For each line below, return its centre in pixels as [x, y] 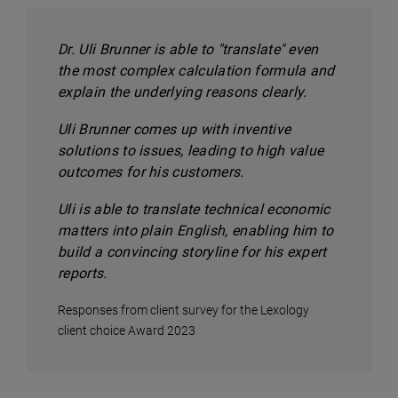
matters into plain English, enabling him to [196, 231]
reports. [83, 273]
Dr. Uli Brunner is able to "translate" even [188, 49]
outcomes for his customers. [151, 172]
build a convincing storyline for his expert [192, 252]
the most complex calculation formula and [196, 71]
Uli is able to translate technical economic [194, 209]
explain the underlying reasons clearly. [183, 92]
